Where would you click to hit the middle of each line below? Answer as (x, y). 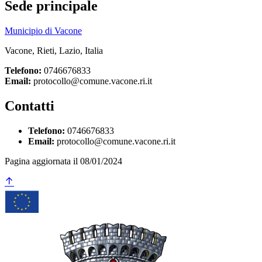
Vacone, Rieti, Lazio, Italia (54, 51)
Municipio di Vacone (43, 31)
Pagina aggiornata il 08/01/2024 (63, 161)
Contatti (30, 106)
